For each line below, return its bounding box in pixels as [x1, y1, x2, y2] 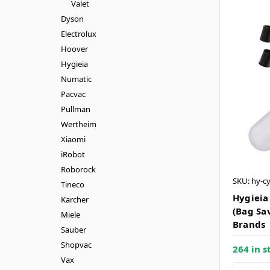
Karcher [60, 193, 89, 205]
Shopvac [60, 239, 92, 250]
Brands [232, 218, 266, 231]
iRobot [60, 148, 85, 160]
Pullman [60, 103, 90, 115]
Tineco [60, 178, 84, 190]
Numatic [60, 73, 92, 84]
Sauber [60, 224, 86, 235]
